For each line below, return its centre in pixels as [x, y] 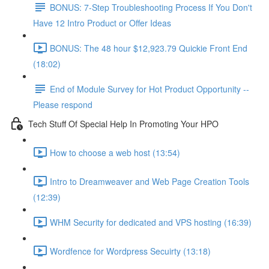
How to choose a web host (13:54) [115, 152]
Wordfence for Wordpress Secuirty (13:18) [130, 251]
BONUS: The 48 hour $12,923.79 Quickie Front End [149, 48]
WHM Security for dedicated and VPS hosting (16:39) [151, 222]
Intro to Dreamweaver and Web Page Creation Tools [150, 181]
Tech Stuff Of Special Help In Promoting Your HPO [123, 123]
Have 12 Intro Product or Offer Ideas [102, 23]
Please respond [63, 104]
